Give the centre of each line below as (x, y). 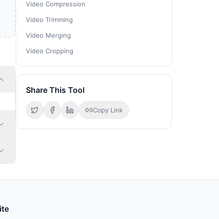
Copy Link (108, 110)
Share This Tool (55, 90)
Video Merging (48, 35)
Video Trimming (49, 20)
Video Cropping (50, 51)
